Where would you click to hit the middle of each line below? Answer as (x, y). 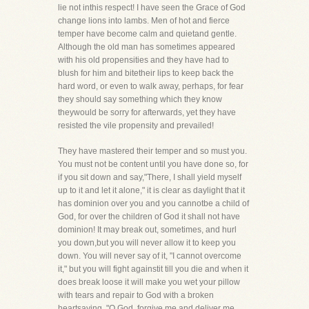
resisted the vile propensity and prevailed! (136, 126)
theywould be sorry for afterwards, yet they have (147, 112)
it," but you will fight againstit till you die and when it (153, 269)
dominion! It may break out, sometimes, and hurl (147, 230)
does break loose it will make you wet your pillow (149, 282)
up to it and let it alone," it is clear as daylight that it (151, 190)
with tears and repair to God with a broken (136, 295)
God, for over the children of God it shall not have (149, 217)
